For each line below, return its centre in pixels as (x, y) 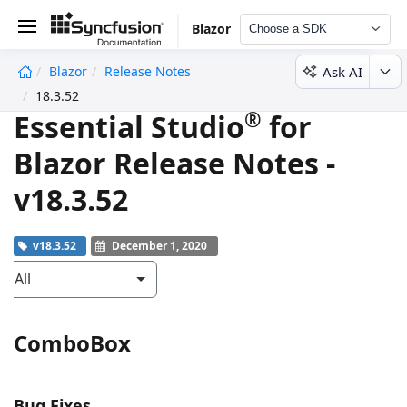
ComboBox (72, 342)
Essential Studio (129, 126)
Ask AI (342, 71)
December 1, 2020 (159, 245)
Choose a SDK (288, 29)
